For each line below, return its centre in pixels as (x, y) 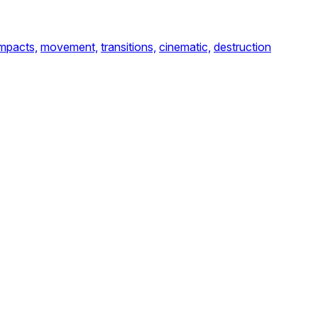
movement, (69, 47)
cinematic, (185, 47)
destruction (242, 47)
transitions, (128, 47)
